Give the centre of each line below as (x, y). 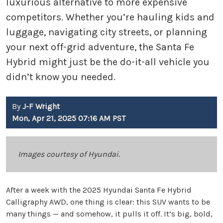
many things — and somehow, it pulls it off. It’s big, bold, (109, 214)
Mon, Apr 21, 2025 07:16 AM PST (69, 118)
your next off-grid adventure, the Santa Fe (100, 47)
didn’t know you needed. (61, 77)
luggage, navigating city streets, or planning (107, 32)
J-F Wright (41, 107)
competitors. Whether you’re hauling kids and (110, 17)
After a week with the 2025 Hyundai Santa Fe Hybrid (99, 190)
